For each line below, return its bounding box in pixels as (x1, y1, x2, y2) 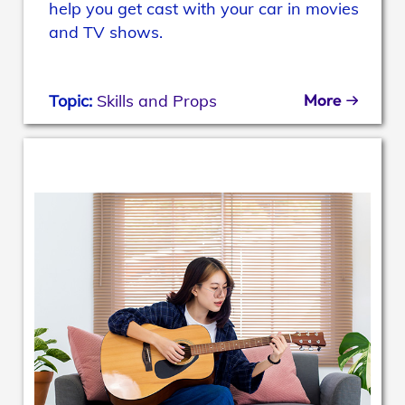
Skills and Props (97, 90, 218, 112)
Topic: (49, 90, 98, 112)
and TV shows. (49, 22, 164, 43)
